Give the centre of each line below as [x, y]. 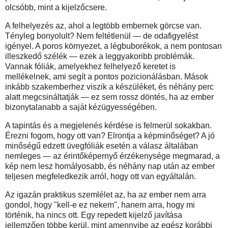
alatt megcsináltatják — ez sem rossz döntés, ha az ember [109, 97]
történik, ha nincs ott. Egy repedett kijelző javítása [94, 215]
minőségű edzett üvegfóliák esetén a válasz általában [102, 146]
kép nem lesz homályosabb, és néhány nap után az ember [110, 166]
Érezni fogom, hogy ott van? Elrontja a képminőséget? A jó [110, 135]
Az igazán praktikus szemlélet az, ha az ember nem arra [106, 194]
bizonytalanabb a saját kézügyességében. [81, 107]
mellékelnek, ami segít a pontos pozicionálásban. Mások [107, 76]
